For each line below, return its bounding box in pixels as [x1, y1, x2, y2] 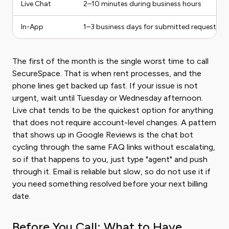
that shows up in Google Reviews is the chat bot [12, 130, 193, 140]
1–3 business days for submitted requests [83, 22, 220, 31]
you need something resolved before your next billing [12, 179, 208, 189]
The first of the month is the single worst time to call [12, 56, 209, 66]
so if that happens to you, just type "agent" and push [12, 154, 208, 164]
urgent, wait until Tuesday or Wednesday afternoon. [12, 93, 203, 103]
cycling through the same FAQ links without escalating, [12, 142, 215, 152]
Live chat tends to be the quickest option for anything [12, 105, 213, 115]
